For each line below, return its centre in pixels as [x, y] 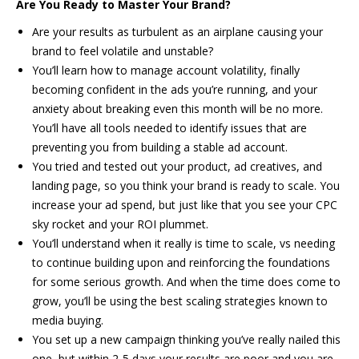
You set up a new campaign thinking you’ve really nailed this [186, 339]
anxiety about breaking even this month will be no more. [177, 109]
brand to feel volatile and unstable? [123, 51]
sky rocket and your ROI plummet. [120, 224]
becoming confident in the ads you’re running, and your [175, 89]
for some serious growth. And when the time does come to [186, 282]
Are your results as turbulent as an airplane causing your [177, 32]
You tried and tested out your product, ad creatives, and [177, 166]
